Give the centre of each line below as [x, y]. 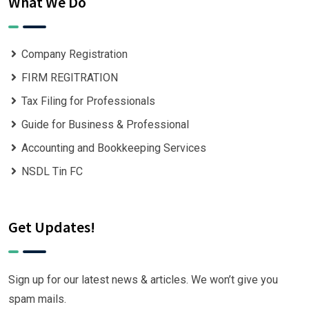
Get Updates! [52, 227]
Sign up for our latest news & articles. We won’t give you [143, 280]
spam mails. [37, 299]
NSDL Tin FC [52, 172]
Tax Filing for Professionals [88, 101]
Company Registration [74, 54]
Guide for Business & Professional [105, 125]
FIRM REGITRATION [69, 78]
